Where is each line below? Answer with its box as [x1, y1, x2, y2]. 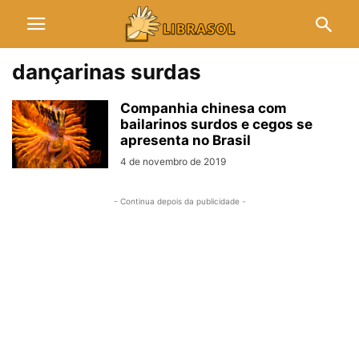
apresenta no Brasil [120, 132, 251, 148]
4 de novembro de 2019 [120, 155, 226, 167]
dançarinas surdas [12, 59, 201, 84]
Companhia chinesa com [120, 100, 287, 116]
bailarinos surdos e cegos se [120, 116, 313, 132]
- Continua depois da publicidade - [113, 196, 246, 206]
